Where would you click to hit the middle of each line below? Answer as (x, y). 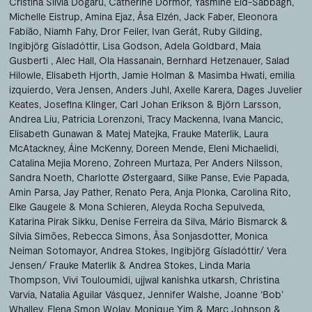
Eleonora (258, 16)
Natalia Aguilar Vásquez (92, 294)
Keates (24, 104)
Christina (260, 279)
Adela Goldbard (200, 45)
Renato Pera (142, 192)
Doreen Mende (170, 148)
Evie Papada (260, 177)
